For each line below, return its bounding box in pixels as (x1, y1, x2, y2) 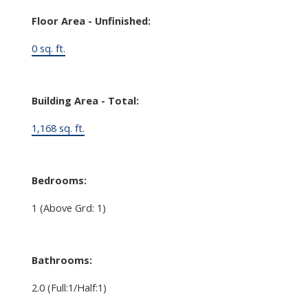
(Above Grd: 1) (39, 200, 106, 214)
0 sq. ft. (31, 41, 65, 55)
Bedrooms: (31, 173, 87, 187)
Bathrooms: (31, 252, 92, 267)
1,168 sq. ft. (31, 120, 85, 135)
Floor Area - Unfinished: (31, 13, 151, 27)
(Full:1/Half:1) (47, 280, 107, 294)
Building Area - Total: (31, 93, 139, 107)
